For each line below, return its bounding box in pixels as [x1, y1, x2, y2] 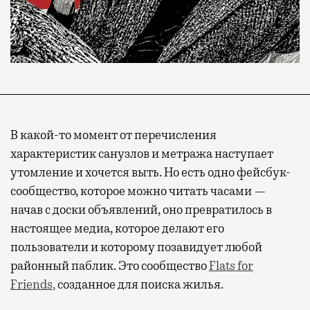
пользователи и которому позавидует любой [10, 239, 262, 255]
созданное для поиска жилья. [55, 276, 224, 292]
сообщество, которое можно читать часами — [10, 183, 266, 199]
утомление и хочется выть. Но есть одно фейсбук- [10, 164, 291, 180]
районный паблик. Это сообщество [10, 257, 207, 273]
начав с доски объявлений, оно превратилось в [10, 201, 272, 217]
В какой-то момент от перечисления [10, 127, 217, 143]
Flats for [209, 257, 253, 273]
